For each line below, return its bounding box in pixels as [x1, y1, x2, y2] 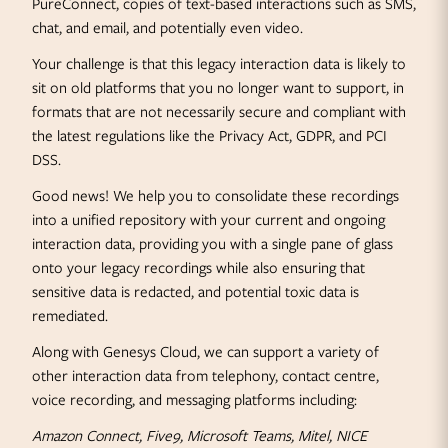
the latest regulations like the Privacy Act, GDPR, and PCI [32, 125, 387, 147]
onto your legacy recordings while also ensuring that [32, 257, 365, 279]
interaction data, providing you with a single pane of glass [32, 233, 393, 255]
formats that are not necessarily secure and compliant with [32, 101, 406, 123]
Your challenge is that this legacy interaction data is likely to [32, 53, 406, 75]
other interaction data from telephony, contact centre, [32, 365, 379, 387]
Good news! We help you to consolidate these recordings [32, 185, 399, 207]
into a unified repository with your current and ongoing [32, 209, 385, 231]
